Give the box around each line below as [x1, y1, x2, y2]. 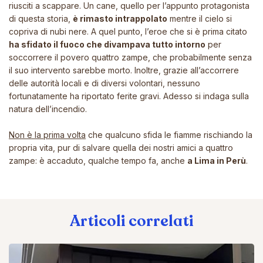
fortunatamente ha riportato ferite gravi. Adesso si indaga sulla [9, 90, 249, 101]
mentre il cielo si [167, 13, 232, 23]
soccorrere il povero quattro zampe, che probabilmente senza [9, 52, 252, 62]
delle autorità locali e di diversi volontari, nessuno [9, 77, 200, 88]
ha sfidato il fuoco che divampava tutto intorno [9, 39, 205, 49]
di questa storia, [9, 13, 73, 23]
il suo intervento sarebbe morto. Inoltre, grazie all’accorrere [9, 65, 239, 75]
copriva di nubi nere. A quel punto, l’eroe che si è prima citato [9, 26, 247, 36]
